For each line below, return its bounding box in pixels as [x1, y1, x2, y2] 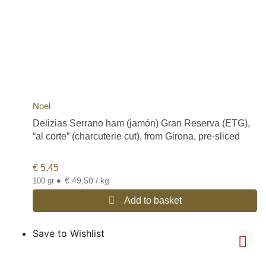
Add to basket [123, 195, 182, 205]
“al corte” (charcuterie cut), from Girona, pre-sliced [33, 131, 240, 141]
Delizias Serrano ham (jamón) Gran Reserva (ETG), [33, 118, 250, 128]
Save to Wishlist [33, 227, 104, 239]
